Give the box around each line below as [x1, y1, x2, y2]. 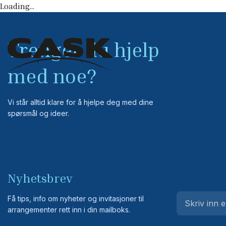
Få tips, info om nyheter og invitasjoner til [8, 194, 144, 203]
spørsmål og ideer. [8, 109, 69, 118]
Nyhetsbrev [8, 171, 73, 185]
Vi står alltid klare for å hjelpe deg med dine [8, 98, 153, 106]
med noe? [8, 64, 96, 88]
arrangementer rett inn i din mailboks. [8, 205, 130, 214]
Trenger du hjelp [8, 37, 159, 62]
